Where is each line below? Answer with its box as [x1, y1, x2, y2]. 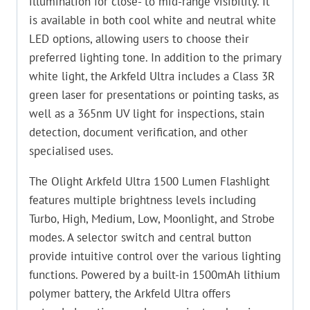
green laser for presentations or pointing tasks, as [29, 86, 279, 102]
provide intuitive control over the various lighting [29, 248, 281, 264]
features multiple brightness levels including [29, 192, 256, 208]
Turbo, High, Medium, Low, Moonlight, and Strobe [29, 210, 275, 226]
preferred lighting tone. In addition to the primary [29, 49, 281, 65]
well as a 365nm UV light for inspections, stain [29, 105, 264, 121]
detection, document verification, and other [29, 124, 248, 140]
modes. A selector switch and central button [29, 229, 251, 245]
